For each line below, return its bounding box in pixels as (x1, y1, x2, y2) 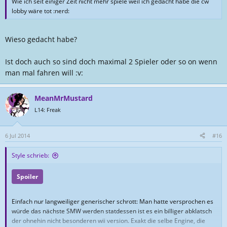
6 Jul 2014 (5, 132, 30, 139)
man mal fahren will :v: (5, 68, 83, 78)
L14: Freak (34, 106, 61, 113)
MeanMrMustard (34, 93, 93, 103)
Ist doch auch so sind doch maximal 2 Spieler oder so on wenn (5, 57, 217, 66)
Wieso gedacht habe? (5, 34, 77, 44)
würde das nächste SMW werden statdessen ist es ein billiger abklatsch (12, 207, 212, 215)
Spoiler (17, 172, 38, 181)
